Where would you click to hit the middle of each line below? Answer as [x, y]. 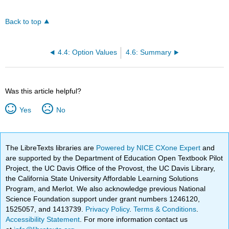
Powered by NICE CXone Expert [150, 147]
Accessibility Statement [43, 219]
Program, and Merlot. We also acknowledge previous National [106, 188]
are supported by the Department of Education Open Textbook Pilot [114, 158]
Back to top [24, 22]
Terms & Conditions [165, 209]
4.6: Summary [149, 53]
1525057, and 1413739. [46, 209]
